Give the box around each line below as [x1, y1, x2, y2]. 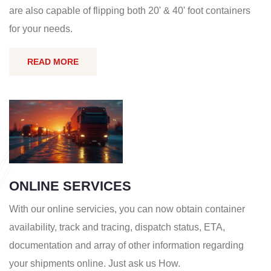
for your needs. [9, 23, 73, 34]
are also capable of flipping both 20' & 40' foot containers [9, 5, 250, 16]
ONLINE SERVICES [9, 178, 131, 194]
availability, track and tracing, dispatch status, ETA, [9, 222, 225, 233]
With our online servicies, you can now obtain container [9, 204, 245, 215]
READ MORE [27, 56, 79, 67]
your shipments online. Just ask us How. [9, 258, 180, 269]
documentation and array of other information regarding [9, 240, 244, 251]
